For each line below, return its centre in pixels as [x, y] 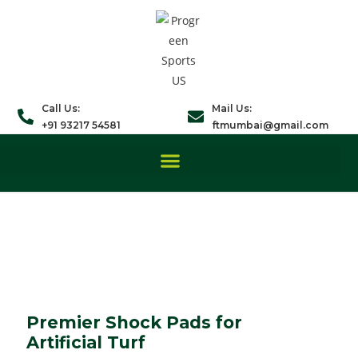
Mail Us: [232, 108]
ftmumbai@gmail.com [270, 125]
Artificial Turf [86, 342]
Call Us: [61, 108]
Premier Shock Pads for [134, 322]
